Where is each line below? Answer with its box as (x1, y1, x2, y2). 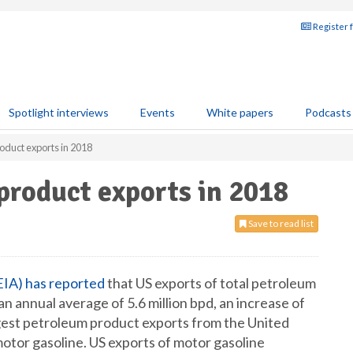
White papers (206, 106, 273, 119)
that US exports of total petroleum (105, 274, 316, 292)
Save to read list (247, 217, 314, 229)
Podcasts (305, 106, 351, 119)
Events (140, 106, 175, 119)
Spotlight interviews (9, 106, 109, 119)
